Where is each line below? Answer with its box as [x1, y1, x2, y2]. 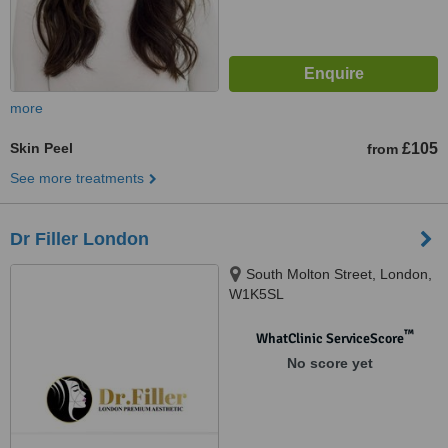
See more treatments [10, 170, 144, 186]
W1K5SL [229, 286, 284, 302]
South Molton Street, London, [246, 266, 432, 282]
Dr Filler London [10, 229, 149, 249]
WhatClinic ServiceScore [255, 330, 404, 347]
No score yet [286, 355, 373, 371]
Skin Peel [10, 140, 73, 156]
